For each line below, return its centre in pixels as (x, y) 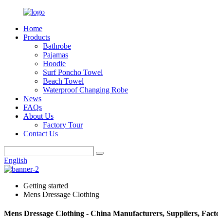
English (16, 160)
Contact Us (41, 134)
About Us (38, 116)
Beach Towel (63, 81)
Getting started (46, 186)
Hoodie (54, 64)
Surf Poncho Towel (73, 72)
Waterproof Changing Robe (85, 90)
